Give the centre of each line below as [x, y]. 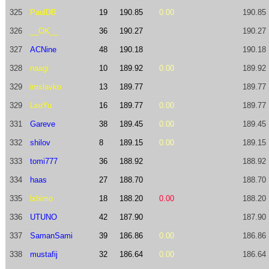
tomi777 [44, 161]
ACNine [43, 50]
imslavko [45, 87]
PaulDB [43, 12]
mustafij [44, 254]
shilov [40, 143]
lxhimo [41, 198]
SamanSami [51, 236]
